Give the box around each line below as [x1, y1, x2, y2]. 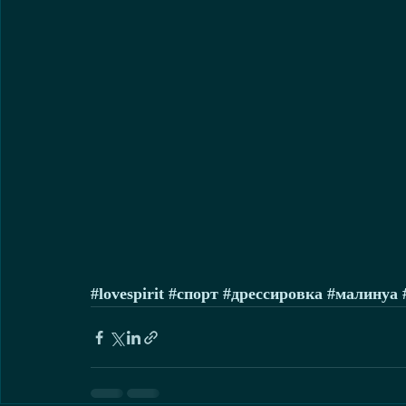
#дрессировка [223, 285, 323, 304]
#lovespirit [91, 285, 164, 304]
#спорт [169, 285, 218, 304]
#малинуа [327, 285, 398, 304]
